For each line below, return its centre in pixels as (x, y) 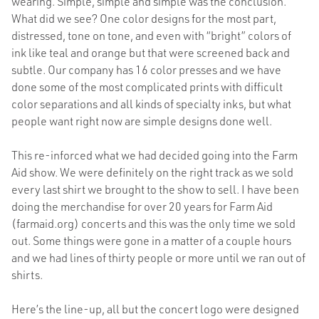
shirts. (27, 274)
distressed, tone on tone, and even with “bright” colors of (151, 35)
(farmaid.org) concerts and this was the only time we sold (153, 223)
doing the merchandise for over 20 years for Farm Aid (142, 206)
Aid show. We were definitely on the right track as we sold (152, 172)
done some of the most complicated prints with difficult (147, 87)
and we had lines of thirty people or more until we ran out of (158, 257)
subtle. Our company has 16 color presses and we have (146, 69)
